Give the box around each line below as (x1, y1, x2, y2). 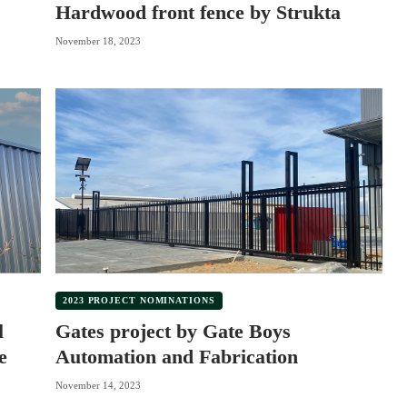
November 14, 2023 (55, 380, 141, 392)
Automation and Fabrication (55, 344, 298, 368)
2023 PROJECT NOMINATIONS (63, 294, 215, 305)
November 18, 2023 (55, 35, 141, 47)
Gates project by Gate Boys (55, 319, 291, 342)
